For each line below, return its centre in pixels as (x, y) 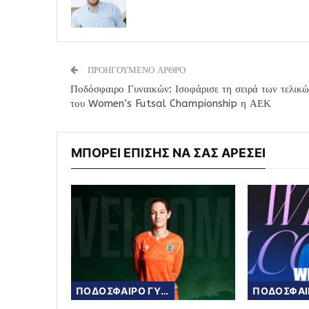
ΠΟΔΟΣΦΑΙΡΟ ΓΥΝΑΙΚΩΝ (165, 290)
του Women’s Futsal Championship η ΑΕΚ (171, 104)
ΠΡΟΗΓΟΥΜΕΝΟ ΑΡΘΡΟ (135, 70)
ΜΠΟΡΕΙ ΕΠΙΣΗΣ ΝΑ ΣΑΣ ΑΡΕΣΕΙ (168, 153)
